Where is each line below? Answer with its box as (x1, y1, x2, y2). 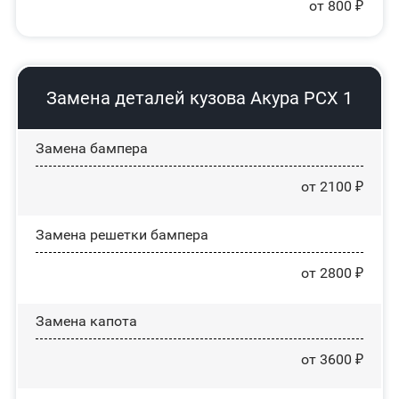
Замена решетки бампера (35, 226, 208, 244)
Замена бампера (35, 140, 148, 158)
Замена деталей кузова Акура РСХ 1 (45, 87, 353, 110)
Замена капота (35, 313, 137, 330)
